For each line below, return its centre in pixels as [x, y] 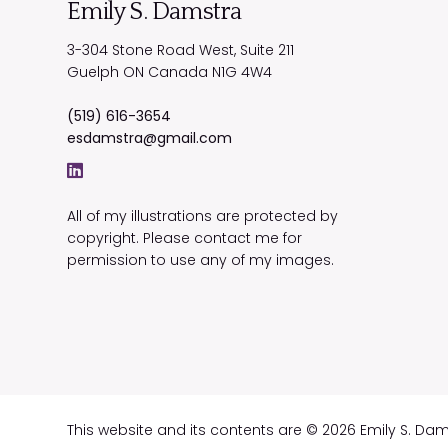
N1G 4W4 [242, 72]
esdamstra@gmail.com [150, 138]
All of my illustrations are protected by [203, 216]
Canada [178, 72]
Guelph [93, 72]
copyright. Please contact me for [185, 238]
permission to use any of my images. [201, 260]
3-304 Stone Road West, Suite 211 [181, 50]
